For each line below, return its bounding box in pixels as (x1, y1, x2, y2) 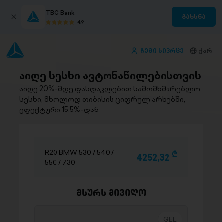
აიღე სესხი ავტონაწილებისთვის (19, 68, 201, 83)
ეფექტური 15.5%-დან (19, 104, 99, 114)
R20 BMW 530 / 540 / (45, 147, 114, 157)
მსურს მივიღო (76, 187, 146, 198)
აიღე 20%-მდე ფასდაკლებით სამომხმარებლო (19, 83, 200, 94)
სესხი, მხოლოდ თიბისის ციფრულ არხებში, (19, 94, 185, 104)
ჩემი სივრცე (140, 46, 184, 55)
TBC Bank (45, 8, 74, 17)
